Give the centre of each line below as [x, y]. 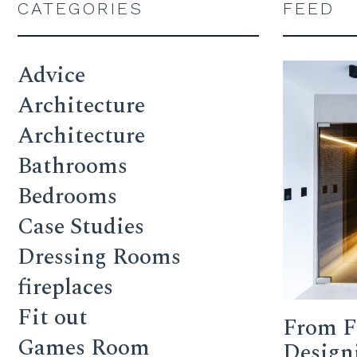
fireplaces [65, 287]
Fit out [53, 318]
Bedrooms [67, 196]
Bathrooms [73, 166]
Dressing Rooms [99, 257]
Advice [51, 75]
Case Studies [81, 227]
